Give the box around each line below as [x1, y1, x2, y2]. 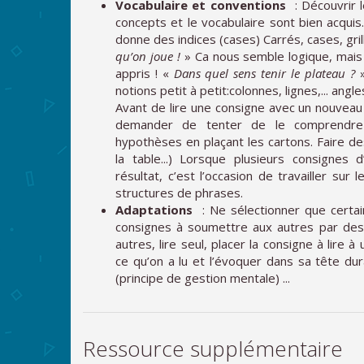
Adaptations [115, 201, 198, 218]
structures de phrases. [115, 184, 243, 201]
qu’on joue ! [115, 47, 180, 64]
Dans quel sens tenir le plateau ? [173, 64, 355, 81]
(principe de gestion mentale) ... [115, 269, 290, 286]
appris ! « [115, 64, 174, 81]
